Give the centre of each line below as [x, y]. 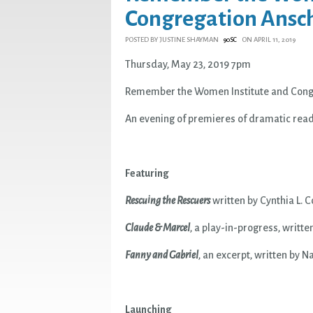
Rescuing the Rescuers [168, 201]
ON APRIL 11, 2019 [268, 40]
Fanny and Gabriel [162, 255]
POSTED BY [142, 40]
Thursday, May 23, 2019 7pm [188, 65]
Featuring [147, 174]
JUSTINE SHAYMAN [189, 40]
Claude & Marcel [158, 228]
